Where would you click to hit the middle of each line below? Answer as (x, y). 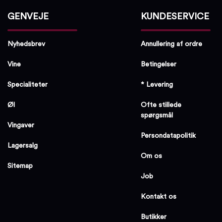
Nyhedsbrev (27, 44)
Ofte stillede (161, 105)
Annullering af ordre (172, 44)
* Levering (157, 84)
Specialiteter (28, 84)
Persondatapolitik (168, 136)
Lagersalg (23, 145)
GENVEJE (28, 16)
